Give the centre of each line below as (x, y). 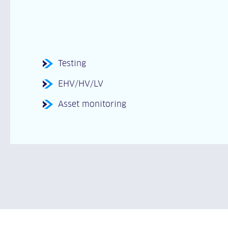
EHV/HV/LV (81, 83)
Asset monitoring (92, 104)
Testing (72, 63)
